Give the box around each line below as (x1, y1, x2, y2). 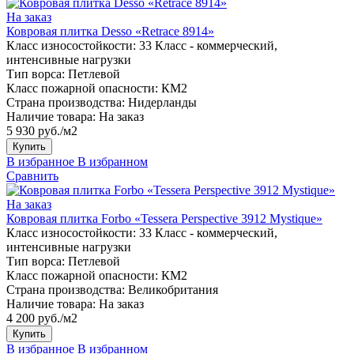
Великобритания (128, 282, 218, 296)
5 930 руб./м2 (6, 123, 77, 137)
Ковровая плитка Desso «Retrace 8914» (6, 24, 214, 38)
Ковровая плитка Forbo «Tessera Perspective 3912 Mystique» (6, 211, 322, 225)
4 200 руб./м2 (6, 311, 77, 325)
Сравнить (6, 168, 58, 183)
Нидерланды (128, 95, 197, 109)
